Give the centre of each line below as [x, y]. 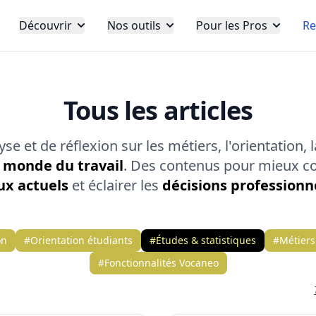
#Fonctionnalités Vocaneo [158, 263]
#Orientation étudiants [78, 240]
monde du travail [63, 165]
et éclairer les [115, 185]
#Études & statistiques [202, 240]
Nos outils [134, 25]
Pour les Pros [232, 25]
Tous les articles [158, 110]
